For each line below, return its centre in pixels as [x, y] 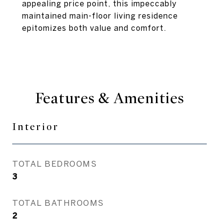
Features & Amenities [109, 98]
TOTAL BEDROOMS [55, 164]
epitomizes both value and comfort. [94, 28]
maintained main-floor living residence [100, 16]
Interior [36, 127]
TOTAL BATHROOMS [58, 203]
